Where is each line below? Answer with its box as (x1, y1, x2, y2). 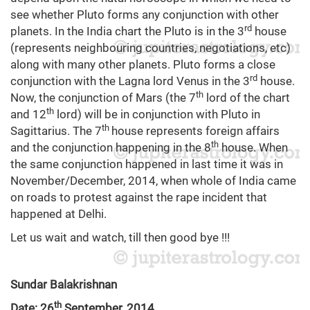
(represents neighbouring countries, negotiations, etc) (10, 41, 291, 55)
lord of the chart (203, 91, 290, 105)
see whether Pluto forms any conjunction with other (10, 8, 279, 22)
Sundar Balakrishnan (10, 277, 117, 292)
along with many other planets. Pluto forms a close (10, 57, 275, 72)
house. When (219, 140, 288, 155)
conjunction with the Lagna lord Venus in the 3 (10, 74, 250, 89)
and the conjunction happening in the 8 (10, 140, 211, 155)
